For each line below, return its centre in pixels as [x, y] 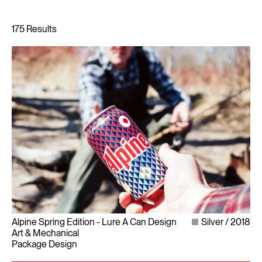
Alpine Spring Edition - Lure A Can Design [94, 222]
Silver [212, 222]
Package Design [44, 244]
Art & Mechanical [45, 233]
